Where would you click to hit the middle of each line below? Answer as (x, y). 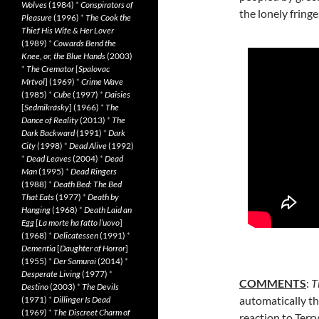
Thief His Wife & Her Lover (68, 30)
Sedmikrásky (47, 107)
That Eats (38, 197)
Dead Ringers (94, 171)
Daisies (117, 94)
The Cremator (50, 69)
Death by (103, 197)
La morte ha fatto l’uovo (79, 223)
